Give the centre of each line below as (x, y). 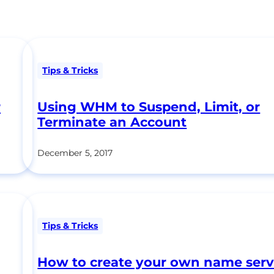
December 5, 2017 (75, 153)
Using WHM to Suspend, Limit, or (149, 106)
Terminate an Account (112, 122)
